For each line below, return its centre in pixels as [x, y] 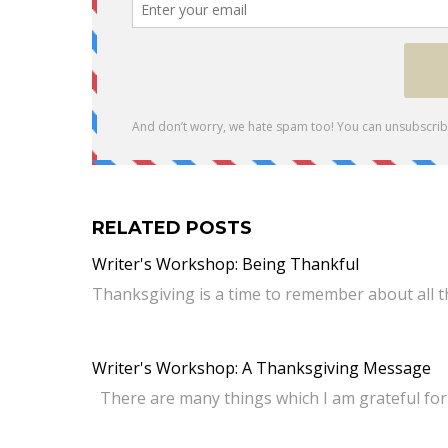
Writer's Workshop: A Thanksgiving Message [261, 367]
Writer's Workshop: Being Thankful [225, 263]
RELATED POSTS [172, 228]
